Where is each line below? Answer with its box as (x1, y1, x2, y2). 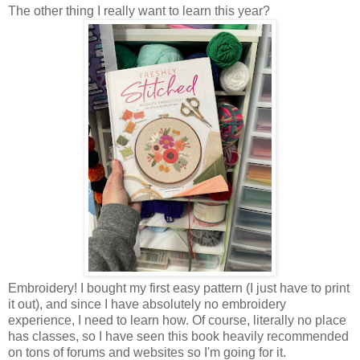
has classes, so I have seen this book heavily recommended (8, 329, 349, 344)
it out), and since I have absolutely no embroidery (8, 297, 286, 312)
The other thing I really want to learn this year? (8, 4, 273, 18)
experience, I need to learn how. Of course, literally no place (8, 313, 346, 328)
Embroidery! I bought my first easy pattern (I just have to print (8, 281, 350, 296)
